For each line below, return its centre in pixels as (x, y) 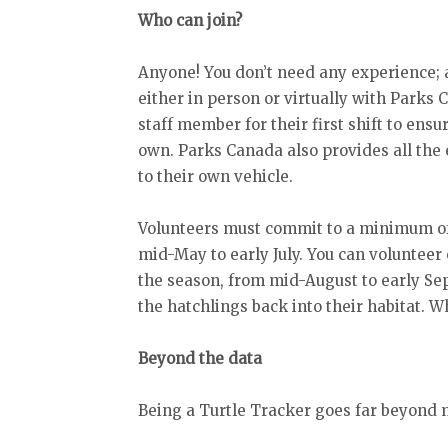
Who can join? (190, 21)
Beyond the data (202, 359)
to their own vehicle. (217, 177)
